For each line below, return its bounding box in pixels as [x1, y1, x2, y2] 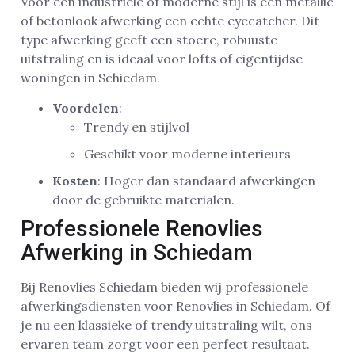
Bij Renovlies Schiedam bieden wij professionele [21, 279, 308, 296]
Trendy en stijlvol [84, 119, 189, 136]
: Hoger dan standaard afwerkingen [97, 173, 315, 189]
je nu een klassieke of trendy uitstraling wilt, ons [21, 317, 312, 334]
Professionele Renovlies [21, 216, 263, 242]
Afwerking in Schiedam [21, 239, 253, 266]
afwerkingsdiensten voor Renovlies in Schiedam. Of [21, 298, 330, 315]
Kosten [52, 173, 97, 189]
